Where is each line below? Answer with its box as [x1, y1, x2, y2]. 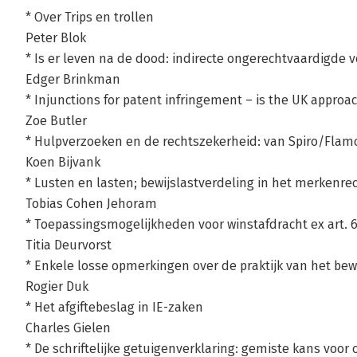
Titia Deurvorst [25, 237, 112, 253]
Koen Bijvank [25, 155, 100, 170]
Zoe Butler [25, 113, 87, 128]
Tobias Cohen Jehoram [25, 196, 157, 211]
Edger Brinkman [25, 72, 120, 87]
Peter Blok [25, 30, 86, 45]
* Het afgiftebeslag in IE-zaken [25, 300, 203, 315]
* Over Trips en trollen [25, 10, 154, 25]
